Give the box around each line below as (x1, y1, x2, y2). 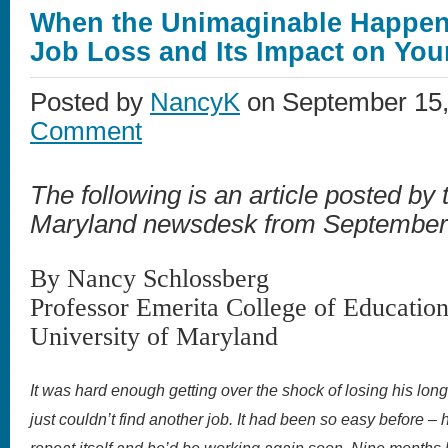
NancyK (150, 87, 240, 117)
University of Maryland (30, 322, 278, 351)
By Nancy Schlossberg (30, 264, 269, 293)
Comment (30, 116, 142, 146)
